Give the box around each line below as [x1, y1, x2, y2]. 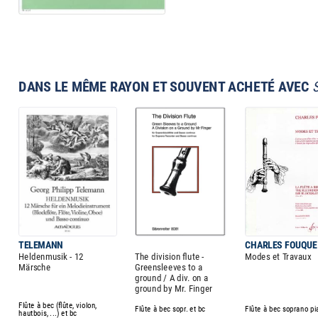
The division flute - [135, 251, 204, 263]
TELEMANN [18, 238, 63, 251]
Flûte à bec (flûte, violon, [18, 300, 97, 310]
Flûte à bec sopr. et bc [135, 304, 206, 314]
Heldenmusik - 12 [18, 251, 84, 263]
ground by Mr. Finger [135, 283, 213, 294]
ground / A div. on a [135, 272, 209, 284]
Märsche [18, 261, 51, 273]
